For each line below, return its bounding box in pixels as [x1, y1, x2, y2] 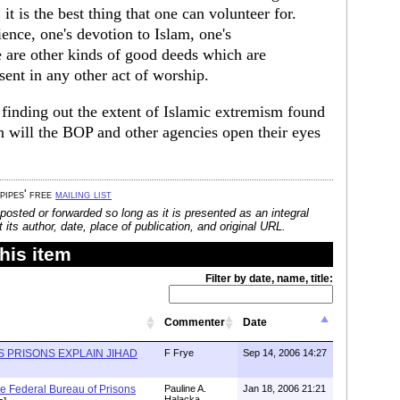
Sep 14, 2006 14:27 [243, 347, 327, 358]
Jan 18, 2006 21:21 [243, 383, 326, 394]
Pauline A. [164, 383, 206, 394]
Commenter [164, 316, 225, 329]
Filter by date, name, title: [205, 272, 333, 285]
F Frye [164, 347, 194, 358]
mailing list [55, 187, 112, 201]
